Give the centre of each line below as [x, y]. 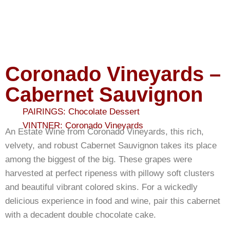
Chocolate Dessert [104, 111]
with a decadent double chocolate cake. [81, 215]
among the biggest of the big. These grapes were [99, 159]
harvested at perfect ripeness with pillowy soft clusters [110, 173]
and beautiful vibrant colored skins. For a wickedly [101, 187]
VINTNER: [43, 125]
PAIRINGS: [44, 111]
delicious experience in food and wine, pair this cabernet [113, 201]
